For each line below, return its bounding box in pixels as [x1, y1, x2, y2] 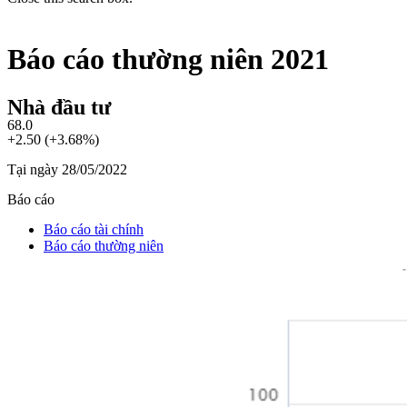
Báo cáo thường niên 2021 [7, 43, 329, 76]
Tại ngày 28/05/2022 [7, 161, 127, 177]
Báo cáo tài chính [44, 221, 144, 237]
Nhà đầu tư [7, 94, 111, 119]
